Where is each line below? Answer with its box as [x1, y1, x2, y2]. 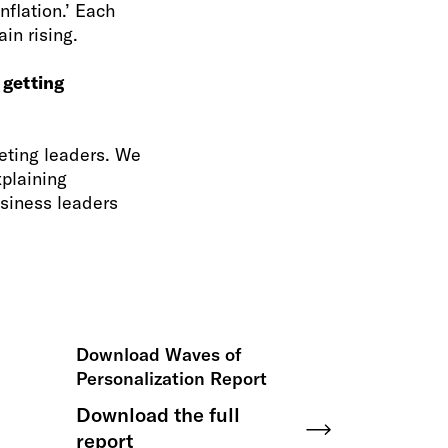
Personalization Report [76, 367, 267, 390]
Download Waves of [76, 343, 242, 366]
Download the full [76, 402, 240, 427]
